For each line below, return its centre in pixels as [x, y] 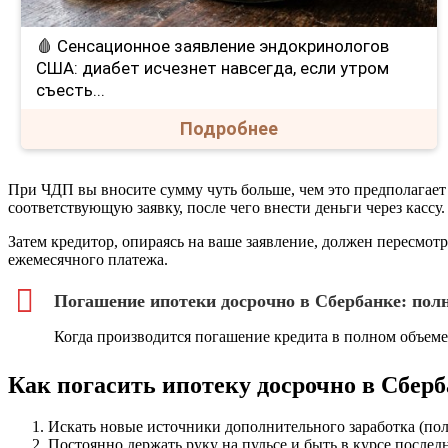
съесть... [71, 89]
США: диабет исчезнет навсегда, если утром [213, 67]
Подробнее [229, 128]
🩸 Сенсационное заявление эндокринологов [213, 45]
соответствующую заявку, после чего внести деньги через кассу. [226, 207]
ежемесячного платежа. [88, 259]
